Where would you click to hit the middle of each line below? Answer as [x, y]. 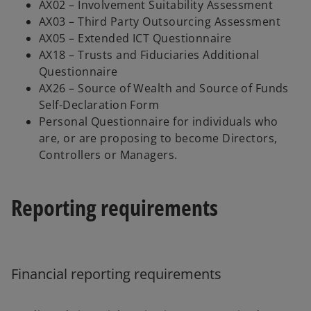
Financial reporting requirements [116, 274]
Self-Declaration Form [99, 104]
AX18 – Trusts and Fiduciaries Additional [149, 54]
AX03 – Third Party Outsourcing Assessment [160, 21]
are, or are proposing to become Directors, [158, 138]
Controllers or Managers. [108, 154]
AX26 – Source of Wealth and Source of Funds [164, 88]
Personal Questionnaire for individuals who [159, 121]
